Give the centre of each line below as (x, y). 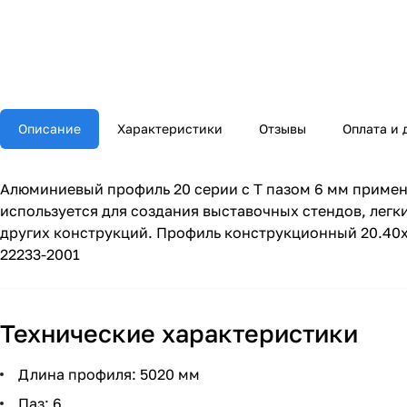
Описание (50, 129)
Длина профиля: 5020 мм (107, 374)
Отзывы (283, 129)
